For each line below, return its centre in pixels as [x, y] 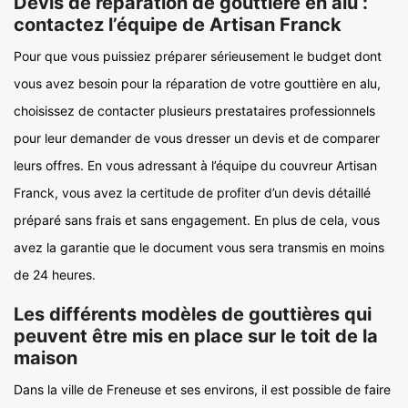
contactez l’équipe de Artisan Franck [178, 25]
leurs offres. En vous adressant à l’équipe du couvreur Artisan [195, 165]
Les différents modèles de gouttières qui [193, 314]
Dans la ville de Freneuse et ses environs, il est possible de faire [202, 389]
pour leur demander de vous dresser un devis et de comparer [197, 138]
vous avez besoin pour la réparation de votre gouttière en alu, [197, 83]
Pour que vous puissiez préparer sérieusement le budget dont [198, 56]
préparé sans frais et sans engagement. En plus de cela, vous [197, 220]
